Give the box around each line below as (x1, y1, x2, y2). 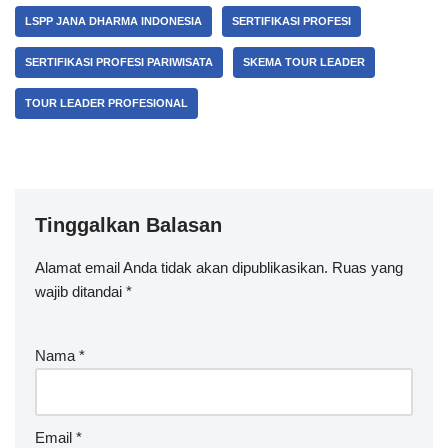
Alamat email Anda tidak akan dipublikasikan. (35, 259, 328, 276)
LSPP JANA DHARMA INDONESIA (25, 15, 202, 27)
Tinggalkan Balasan (35, 214, 222, 236)
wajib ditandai (35, 283, 126, 300)
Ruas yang (332, 259, 403, 276)
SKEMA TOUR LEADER (243, 56, 365, 68)
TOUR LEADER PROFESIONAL (25, 97, 188, 109)
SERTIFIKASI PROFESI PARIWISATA (25, 56, 213, 68)
